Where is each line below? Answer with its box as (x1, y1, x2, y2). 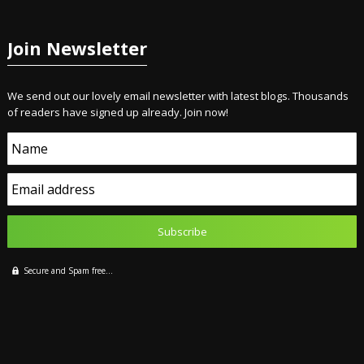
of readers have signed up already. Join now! (6, 105, 228, 119)
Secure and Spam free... (23, 265, 113, 276)
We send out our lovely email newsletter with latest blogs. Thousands (6, 89, 349, 103)
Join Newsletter (6, 36, 147, 60)
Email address (11, 180, 95, 198)
